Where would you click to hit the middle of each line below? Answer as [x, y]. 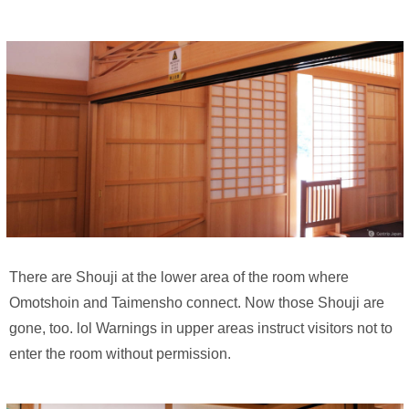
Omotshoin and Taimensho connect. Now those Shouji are [197, 302]
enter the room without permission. [120, 353]
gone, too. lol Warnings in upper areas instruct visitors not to [201, 328]
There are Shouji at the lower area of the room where [179, 277]
